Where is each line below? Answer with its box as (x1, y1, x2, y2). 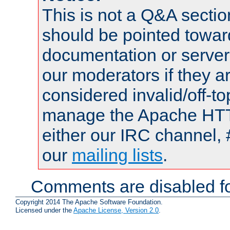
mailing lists (72, 145, 163, 165)
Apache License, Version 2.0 (73, 206, 159, 215)
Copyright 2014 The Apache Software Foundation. (15, 198, 163, 206)
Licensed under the (15, 206, 73, 215)
